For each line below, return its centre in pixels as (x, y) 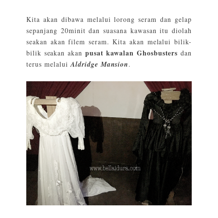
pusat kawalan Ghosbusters (131, 53)
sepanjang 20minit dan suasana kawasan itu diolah (109, 31)
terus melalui (48, 64)
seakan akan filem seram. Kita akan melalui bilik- (109, 42)
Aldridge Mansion (100, 64)
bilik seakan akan (56, 53)
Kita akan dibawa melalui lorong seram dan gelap (109, 19)
